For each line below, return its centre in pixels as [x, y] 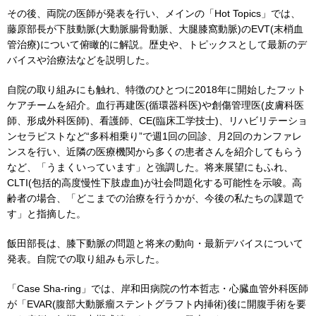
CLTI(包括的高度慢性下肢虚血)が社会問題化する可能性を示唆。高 [154, 183]
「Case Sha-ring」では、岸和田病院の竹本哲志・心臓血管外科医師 [158, 288]
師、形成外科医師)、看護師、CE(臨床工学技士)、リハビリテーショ [157, 121]
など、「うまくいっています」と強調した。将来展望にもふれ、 [150, 167]
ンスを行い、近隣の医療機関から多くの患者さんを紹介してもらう [155, 152]
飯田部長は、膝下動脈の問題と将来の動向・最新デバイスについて [155, 243]
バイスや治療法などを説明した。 [81, 60]
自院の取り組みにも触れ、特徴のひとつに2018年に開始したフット [157, 90]
